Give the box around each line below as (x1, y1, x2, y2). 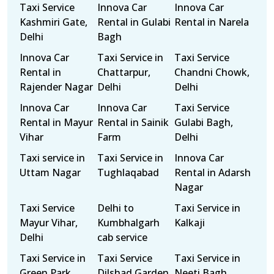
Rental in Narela (174, 15, 250, 29)
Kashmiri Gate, (20, 15, 87, 29)
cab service (97, 231, 147, 244)
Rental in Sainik (97, 116, 169, 129)
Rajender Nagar (20, 80, 93, 94)
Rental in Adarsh (174, 166, 251, 179)
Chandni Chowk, (174, 65, 250, 79)
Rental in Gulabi (97, 15, 171, 29)
